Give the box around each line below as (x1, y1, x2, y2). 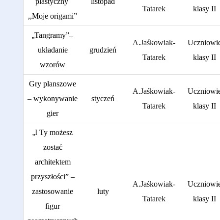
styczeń (91, 94, 114, 103)
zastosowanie (32, 187, 73, 195)
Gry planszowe (29, 80, 76, 88)
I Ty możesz (35, 128, 73, 137)
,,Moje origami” (28, 12, 77, 20)
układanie (37, 46, 68, 54)
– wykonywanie (27, 94, 78, 103)
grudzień (89, 46, 116, 54)
